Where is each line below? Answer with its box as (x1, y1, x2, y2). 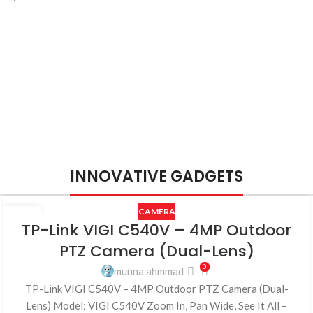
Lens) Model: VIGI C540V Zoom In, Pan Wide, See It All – (26, 298, 287, 312)
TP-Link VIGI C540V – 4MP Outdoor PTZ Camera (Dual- (24, 282, 289, 295)
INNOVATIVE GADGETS (70, 165, 243, 187)
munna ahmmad (114, 264, 184, 277)
